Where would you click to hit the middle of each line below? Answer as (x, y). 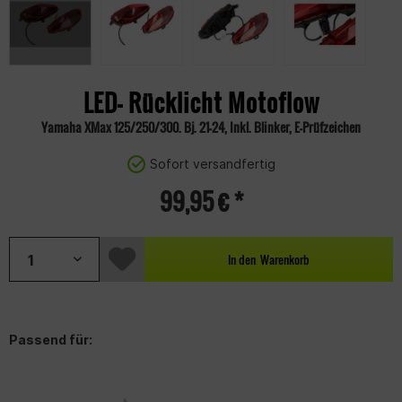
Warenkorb (285, 259)
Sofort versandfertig (212, 163)
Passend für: (51, 339)
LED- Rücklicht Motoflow (201, 102)
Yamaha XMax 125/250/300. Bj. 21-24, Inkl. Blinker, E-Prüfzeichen (201, 127)
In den (242, 259)
